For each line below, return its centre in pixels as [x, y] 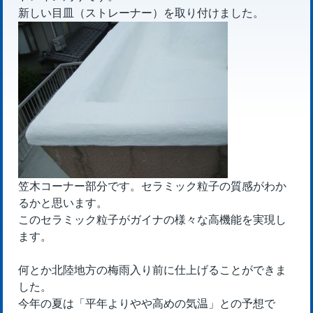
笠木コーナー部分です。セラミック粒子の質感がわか [153, 186]
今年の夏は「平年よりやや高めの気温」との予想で [147, 303]
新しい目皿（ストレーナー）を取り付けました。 [141, 13]
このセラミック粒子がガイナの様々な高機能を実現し [153, 219]
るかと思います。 [63, 203]
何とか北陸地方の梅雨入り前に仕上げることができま [153, 270]
